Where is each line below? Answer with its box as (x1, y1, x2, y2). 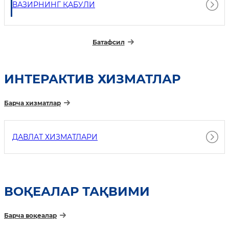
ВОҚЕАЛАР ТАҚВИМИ (4, 184, 150, 199)
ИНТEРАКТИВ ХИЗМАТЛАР (4, 71, 180, 86)
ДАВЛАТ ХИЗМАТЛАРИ (12, 132, 98, 142)
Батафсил (92, 38, 125, 46)
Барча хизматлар (4, 99, 61, 107)
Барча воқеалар (4, 212, 57, 220)
